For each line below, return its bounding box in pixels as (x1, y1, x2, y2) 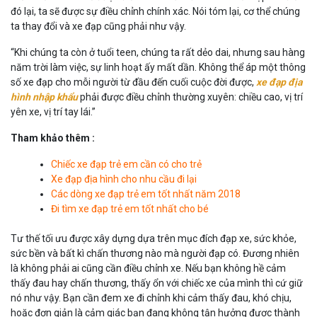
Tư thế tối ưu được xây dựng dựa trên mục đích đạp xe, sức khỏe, (11, 232, 296, 244)
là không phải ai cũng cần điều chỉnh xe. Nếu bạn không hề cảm (11, 262, 286, 274)
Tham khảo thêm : (11, 132, 95, 144)
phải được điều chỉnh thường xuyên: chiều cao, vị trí (78, 91, 303, 103)
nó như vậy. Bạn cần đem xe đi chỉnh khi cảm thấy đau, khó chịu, (11, 292, 292, 304)
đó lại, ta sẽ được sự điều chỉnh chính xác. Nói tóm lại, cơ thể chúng (11, 5, 300, 17)
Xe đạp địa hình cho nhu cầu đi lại (51, 173, 197, 185)
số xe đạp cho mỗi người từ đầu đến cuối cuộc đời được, (11, 76, 256, 88)
